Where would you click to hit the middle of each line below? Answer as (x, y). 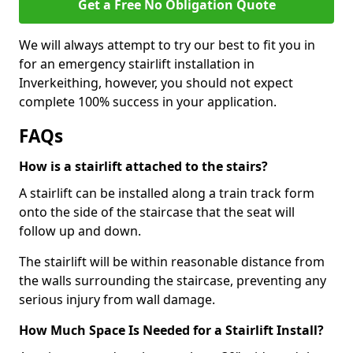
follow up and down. (80, 231)
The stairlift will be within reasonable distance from (172, 262)
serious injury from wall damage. (117, 299)
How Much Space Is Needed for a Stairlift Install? (171, 330)
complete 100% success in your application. (148, 102)
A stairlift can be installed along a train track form (167, 193)
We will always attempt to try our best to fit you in (167, 45)
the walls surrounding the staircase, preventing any (173, 281)
